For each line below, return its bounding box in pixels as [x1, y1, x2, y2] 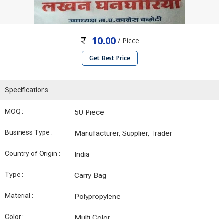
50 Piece [74, 108, 104, 117]
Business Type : [5, 129, 53, 137]
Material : [5, 192, 33, 200]
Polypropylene [74, 192, 121, 201]
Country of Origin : [5, 150, 60, 158]
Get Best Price [89, 54, 130, 63]
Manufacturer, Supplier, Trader [74, 129, 172, 138]
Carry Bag [74, 171, 106, 180]
